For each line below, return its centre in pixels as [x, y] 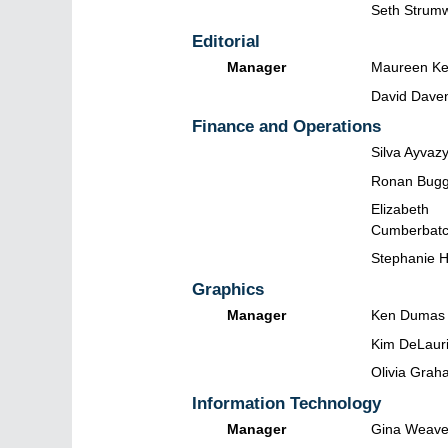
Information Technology [286, 403]
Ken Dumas [408, 314]
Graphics [228, 289]
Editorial [226, 41]
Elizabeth [400, 208]
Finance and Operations [286, 127]
